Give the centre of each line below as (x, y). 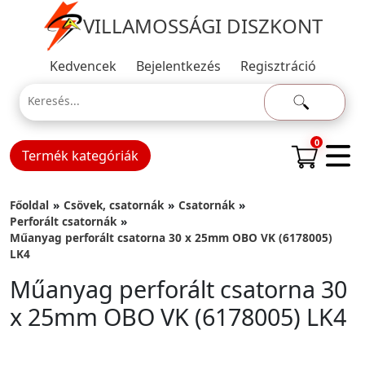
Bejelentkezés (178, 66)
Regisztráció (278, 66)
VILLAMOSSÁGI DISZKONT (203, 26)
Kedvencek (83, 66)
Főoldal (29, 205)
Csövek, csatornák (114, 205)
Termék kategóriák (80, 156)
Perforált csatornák (63, 221)
